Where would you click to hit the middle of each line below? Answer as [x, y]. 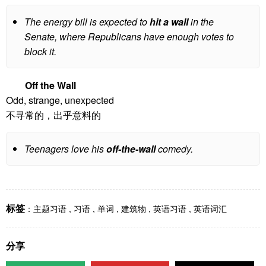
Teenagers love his [65, 149]
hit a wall [169, 22]
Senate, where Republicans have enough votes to [129, 37]
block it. [40, 51]
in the [201, 22]
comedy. [174, 149]
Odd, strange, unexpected [60, 100]
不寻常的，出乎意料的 [53, 115]
